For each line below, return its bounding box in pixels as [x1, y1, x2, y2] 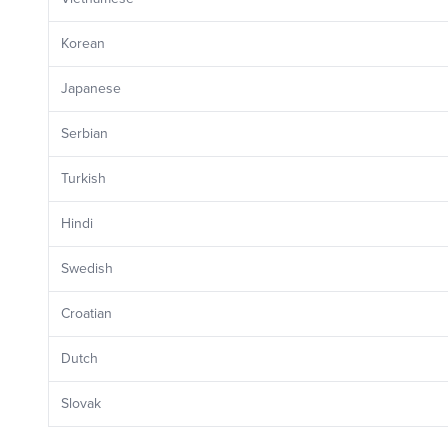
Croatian [61, 305, 112, 322]
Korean [61, 35, 105, 52]
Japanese [61, 80, 121, 97]
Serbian [61, 125, 108, 142]
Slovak [61, 395, 101, 412]
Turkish [61, 170, 106, 187]
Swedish [61, 260, 113, 277]
